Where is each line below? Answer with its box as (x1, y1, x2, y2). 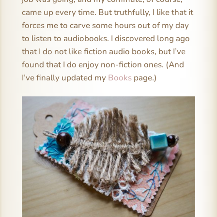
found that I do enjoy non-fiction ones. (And (21, 59, 184, 70)
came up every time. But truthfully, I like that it (21, 7, 193, 18)
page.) (131, 72, 157, 83)
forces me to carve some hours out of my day (21, 20, 189, 31)
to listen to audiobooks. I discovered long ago (21, 33, 190, 44)
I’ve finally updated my (21, 72, 108, 83)
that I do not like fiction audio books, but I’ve (21, 46, 186, 57)
